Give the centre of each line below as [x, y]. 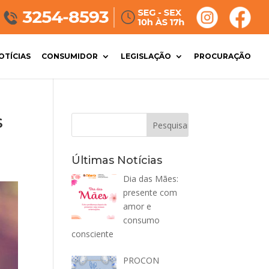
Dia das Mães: [150, 179]
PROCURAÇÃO [222, 56]
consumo [141, 220]
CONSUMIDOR [70, 56]
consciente [93, 234]
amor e [137, 206]
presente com [150, 192]
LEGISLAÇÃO [146, 56]
